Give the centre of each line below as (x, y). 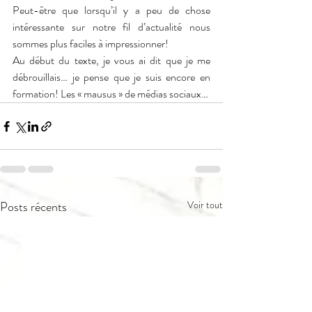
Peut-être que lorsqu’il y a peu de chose (111, 10)
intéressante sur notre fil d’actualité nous (111, 27)
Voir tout (205, 205)
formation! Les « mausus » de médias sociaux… (110, 94)
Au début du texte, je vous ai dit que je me (111, 61)
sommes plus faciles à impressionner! (91, 44)
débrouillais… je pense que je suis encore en (111, 77)
